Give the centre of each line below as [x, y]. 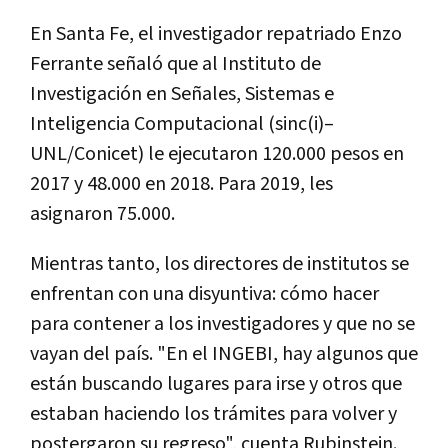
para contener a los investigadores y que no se [222, 323]
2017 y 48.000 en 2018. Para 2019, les [181, 183]
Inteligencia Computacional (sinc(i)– [182, 123]
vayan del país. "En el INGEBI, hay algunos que [224, 353]
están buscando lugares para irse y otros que [216, 383]
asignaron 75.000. [102, 213]
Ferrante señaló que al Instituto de [175, 63]
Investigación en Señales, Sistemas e [182, 93]
